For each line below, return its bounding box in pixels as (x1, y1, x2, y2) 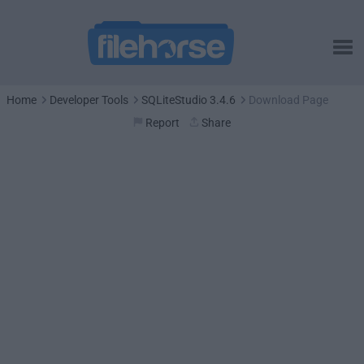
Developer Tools (50, 93, 128, 106)
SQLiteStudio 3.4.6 (141, 93, 236, 106)
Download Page (249, 93, 328, 106)
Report (145, 116, 180, 129)
